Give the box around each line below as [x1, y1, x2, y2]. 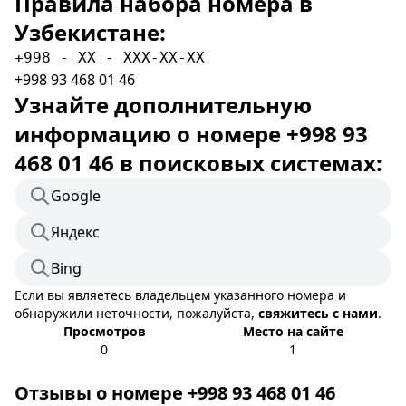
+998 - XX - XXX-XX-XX [14, 49, 205, 66]
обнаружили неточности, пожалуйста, [14, 304, 258, 322]
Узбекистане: [14, 17, 166, 47]
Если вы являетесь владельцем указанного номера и [14, 286, 346, 304]
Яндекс [51, 222, 100, 242]
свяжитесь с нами [258, 304, 378, 322]
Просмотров [63, 323, 146, 340]
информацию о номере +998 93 [14, 119, 368, 149]
